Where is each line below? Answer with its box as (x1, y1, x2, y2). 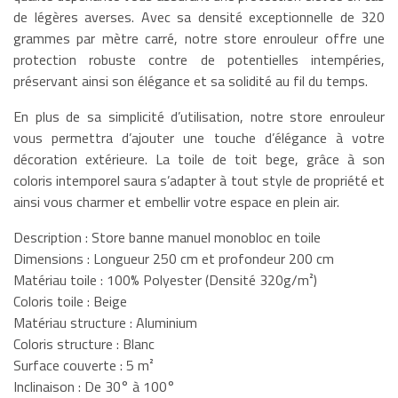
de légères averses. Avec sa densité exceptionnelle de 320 (13, 6, 385, 28)
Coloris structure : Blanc (13, 333, 155, 355)
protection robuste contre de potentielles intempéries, (13, 49, 385, 71)
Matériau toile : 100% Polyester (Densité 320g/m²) (13, 269, 317, 291)
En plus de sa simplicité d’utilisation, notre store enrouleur (13, 106, 385, 128)
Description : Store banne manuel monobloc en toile (13, 227, 321, 249)
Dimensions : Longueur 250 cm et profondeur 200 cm (13, 248, 334, 270)
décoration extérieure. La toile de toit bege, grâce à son (13, 148, 385, 171)
